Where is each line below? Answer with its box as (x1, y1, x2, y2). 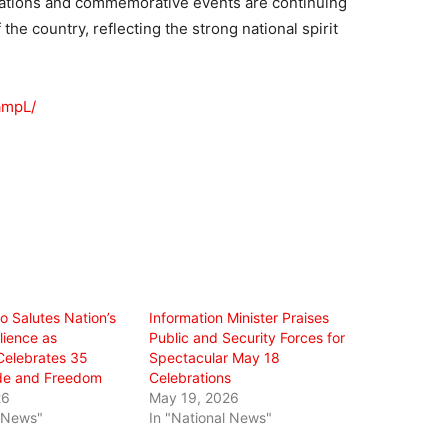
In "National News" (149, 408, 273, 426)
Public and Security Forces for (149, 328, 346, 346)
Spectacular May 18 (149, 348, 281, 366)
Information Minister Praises (149, 308, 330, 326)
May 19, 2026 (149, 388, 240, 406)
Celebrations (149, 368, 232, 386)
